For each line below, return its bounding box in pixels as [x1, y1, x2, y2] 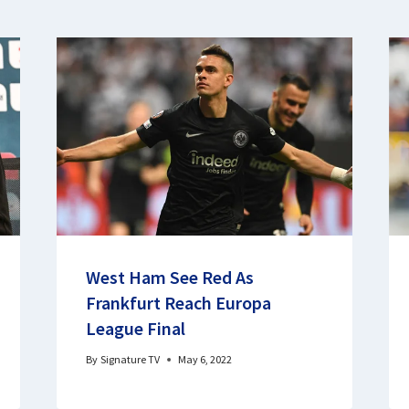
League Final [85, 316, 185, 340]
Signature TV [100, 351, 160, 366]
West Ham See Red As [85, 265, 254, 288]
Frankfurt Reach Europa [85, 290, 271, 314]
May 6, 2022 [177, 351, 232, 366]
